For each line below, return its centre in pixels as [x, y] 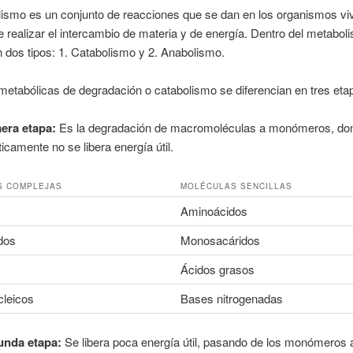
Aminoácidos [214, 210]
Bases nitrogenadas [231, 298]
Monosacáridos [220, 240]
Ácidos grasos [217, 269]
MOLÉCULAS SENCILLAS [236, 186]
